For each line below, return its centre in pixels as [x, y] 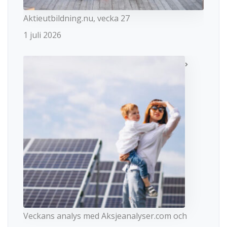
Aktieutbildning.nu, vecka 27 [77, 18]
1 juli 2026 [42, 35]
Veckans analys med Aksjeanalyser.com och [105, 216]
